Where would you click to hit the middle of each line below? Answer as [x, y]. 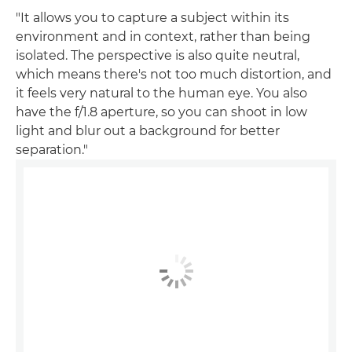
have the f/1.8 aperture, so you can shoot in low [161, 112]
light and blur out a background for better [148, 131]
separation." [52, 150]
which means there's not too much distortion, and [174, 75]
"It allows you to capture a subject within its [152, 18]
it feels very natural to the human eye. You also [161, 93]
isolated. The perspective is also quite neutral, [158, 56]
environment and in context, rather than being [163, 37]
